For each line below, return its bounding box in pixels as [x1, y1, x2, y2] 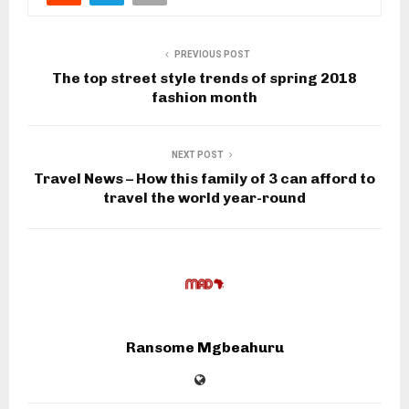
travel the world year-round [103, 188, 306, 206]
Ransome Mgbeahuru [125, 338, 284, 356]
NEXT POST [171, 149, 224, 160]
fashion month [152, 88, 257, 106]
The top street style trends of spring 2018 [52, 68, 357, 87]
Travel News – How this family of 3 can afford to [34, 169, 375, 187]
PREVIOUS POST [173, 48, 250, 59]
